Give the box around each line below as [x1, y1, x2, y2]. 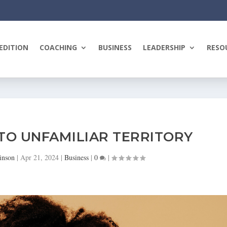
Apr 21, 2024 [20, 153, 59, 163]
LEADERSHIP [143, 43, 186, 52]
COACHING [40, 43, 78, 52]
